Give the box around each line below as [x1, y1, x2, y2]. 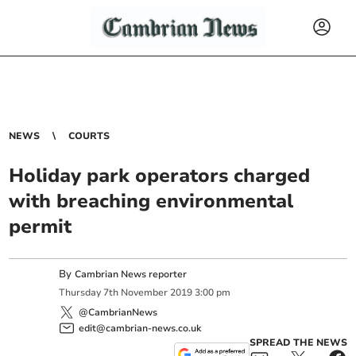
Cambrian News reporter [75, 268, 188, 281]
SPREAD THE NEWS [249, 335, 347, 349]
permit [9, 214, 72, 239]
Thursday [59, 286, 102, 300]
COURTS [68, 130, 110, 142]
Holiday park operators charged [9, 163, 311, 188]
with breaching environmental [9, 188, 294, 214]
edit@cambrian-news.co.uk [79, 321, 202, 335]
